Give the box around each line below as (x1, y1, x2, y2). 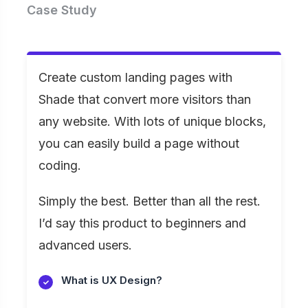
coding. (38, 158, 81, 173)
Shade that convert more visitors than (38, 92, 251, 107)
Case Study (27, 3, 97, 18)
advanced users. (38, 238, 132, 253)
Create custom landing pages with (38, 70, 232, 85)
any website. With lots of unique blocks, (38, 114, 266, 129)
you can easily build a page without (38, 136, 239, 151)
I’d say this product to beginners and (38, 216, 246, 231)
